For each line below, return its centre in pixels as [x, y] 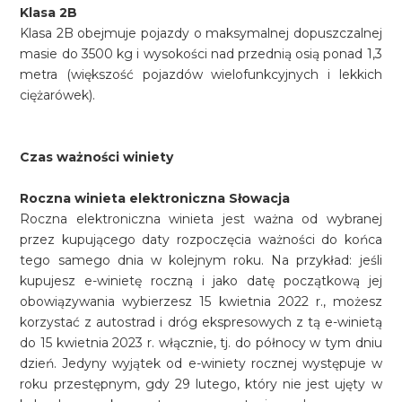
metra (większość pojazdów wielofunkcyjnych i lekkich [201, 74]
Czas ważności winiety [97, 157]
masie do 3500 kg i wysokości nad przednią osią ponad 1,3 [201, 54]
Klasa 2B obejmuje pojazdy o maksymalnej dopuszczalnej [201, 33]
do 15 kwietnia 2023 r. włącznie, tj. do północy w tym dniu [201, 343]
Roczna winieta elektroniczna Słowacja [155, 198]
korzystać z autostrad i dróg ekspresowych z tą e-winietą [201, 322]
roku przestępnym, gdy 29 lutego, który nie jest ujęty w [201, 384]
